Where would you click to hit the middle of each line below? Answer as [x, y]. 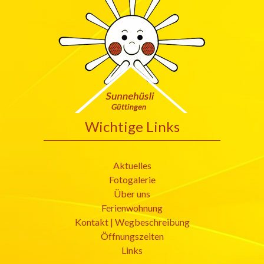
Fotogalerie [132, 180]
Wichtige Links [132, 127]
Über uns [132, 194]
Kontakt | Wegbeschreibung [132, 222]
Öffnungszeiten [132, 236]
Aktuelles [132, 166]
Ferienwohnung [132, 208]
